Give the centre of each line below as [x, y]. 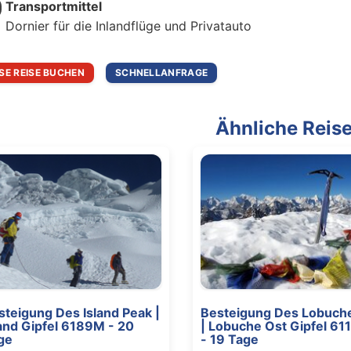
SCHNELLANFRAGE [161, 72]
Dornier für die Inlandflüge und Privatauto [128, 26]
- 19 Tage [229, 339]
